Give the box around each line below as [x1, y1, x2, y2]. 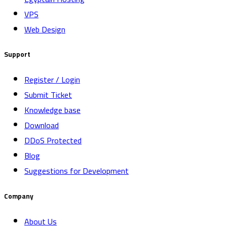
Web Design [24, 22, 65, 37]
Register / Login [24, 72, 80, 88]
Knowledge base [24, 102, 81, 118]
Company [4, 190, 33, 203]
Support [4, 48, 30, 61]
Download [24, 118, 59, 133]
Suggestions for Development [24, 163, 129, 179]
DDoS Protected [24, 133, 82, 148]
